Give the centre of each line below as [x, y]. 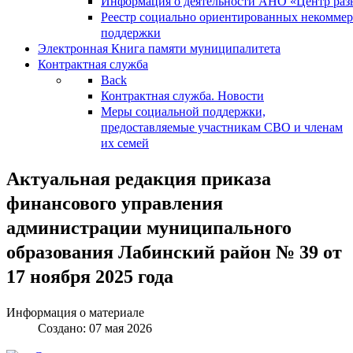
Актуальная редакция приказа [139, 178]
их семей [125, 143]
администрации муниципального [149, 227]
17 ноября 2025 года [90, 276]
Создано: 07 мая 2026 [95, 328]
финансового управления [115, 203]
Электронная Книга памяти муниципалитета [159, 48]
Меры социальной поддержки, [183, 111]
